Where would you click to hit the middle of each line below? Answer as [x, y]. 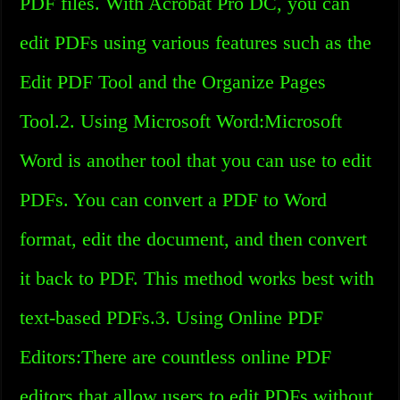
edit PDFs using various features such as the [196, 42]
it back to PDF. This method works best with [197, 278]
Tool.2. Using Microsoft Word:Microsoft [181, 121]
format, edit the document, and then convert [194, 239]
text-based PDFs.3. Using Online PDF [172, 317]
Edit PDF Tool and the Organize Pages [173, 82]
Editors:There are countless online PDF [176, 357]
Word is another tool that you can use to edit [196, 160]
